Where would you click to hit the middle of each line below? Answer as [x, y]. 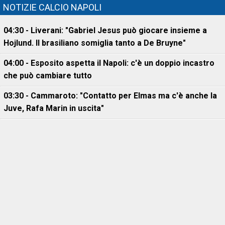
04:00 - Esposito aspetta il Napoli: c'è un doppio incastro [109, 63]
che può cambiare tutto [48, 76]
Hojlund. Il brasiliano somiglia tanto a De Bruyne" [95, 43]
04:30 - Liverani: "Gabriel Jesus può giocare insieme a [105, 30]
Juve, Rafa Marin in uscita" [54, 108]
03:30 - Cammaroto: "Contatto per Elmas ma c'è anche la [110, 96]
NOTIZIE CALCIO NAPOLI [52, 7]
